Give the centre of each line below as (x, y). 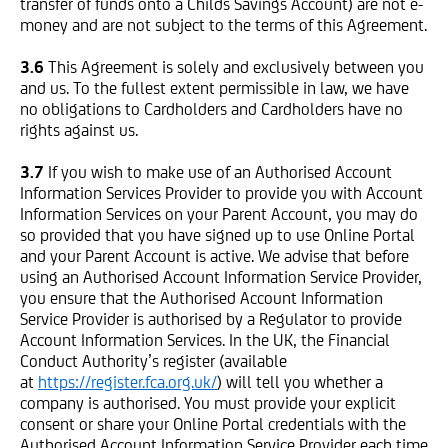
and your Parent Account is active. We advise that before (214, 256)
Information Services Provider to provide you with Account (221, 193)
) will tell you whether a (300, 382)
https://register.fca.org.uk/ (127, 382)
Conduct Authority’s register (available (153, 361)
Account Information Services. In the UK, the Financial (205, 340)
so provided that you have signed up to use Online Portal (217, 235)
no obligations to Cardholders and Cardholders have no (211, 109)
